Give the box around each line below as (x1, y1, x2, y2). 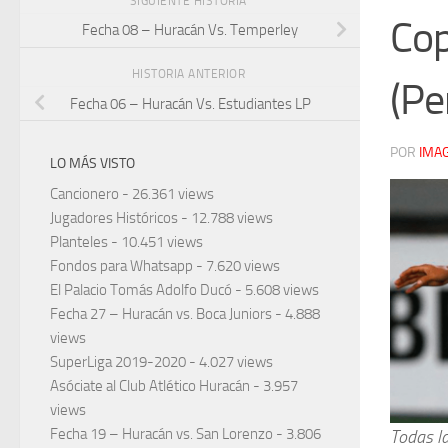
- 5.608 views (232, 281, 319, 300)
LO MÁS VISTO (50, 155, 135, 173)
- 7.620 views (193, 257, 280, 276)
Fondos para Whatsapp (50, 257, 193, 276)
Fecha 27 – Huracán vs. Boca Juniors (50, 305, 272, 324)
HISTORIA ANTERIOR (131, 66, 249, 81)
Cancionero (50, 185, 119, 204)
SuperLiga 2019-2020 (50, 353, 186, 372)
